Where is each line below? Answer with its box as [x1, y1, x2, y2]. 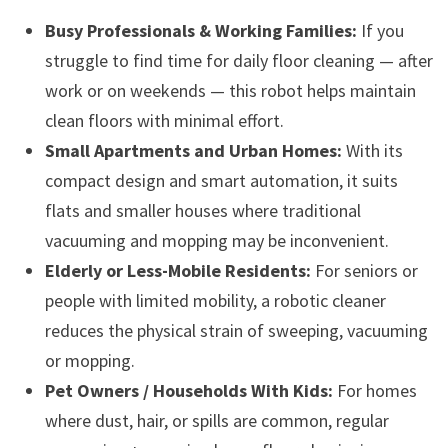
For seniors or [310, 258, 418, 282]
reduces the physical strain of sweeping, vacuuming [44, 318, 428, 342]
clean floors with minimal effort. [44, 108, 284, 132]
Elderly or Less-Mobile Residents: [44, 258, 311, 282]
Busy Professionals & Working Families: [44, 18, 357, 42]
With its [341, 138, 403, 162]
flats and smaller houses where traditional [44, 198, 361, 222]
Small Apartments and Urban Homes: [44, 138, 342, 162]
